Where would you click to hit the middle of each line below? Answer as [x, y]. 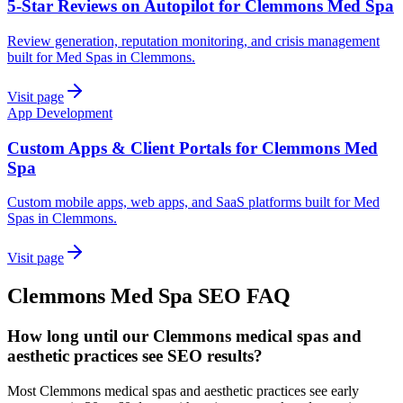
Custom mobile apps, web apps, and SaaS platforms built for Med [193, 202]
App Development [60, 112]
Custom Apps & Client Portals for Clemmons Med [193, 148]
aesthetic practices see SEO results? [135, 356]
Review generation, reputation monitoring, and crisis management [193, 40]
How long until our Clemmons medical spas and [184, 336]
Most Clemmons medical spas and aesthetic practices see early [183, 390]
